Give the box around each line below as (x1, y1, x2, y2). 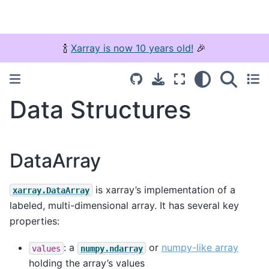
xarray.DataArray (13, 185, 89, 195)
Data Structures (10, 95, 191, 124)
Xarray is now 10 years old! (71, 42, 193, 54)
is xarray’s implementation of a (92, 183, 235, 196)
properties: (10, 214, 59, 227)
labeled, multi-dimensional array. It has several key (10, 199, 239, 211)
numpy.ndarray (80, 243, 143, 253)
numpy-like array (162, 241, 238, 254)
